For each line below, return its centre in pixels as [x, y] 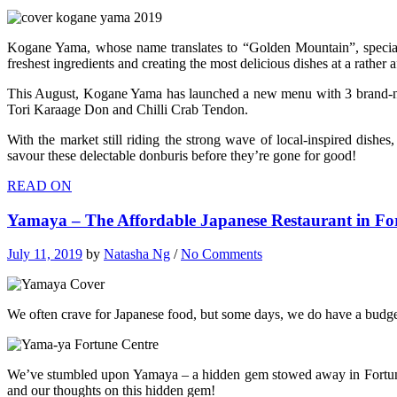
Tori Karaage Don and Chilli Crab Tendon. [128, 109]
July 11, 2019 [45, 254]
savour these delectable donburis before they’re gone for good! [182, 155]
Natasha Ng [137, 254]
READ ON [39, 185]
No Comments [222, 254]
